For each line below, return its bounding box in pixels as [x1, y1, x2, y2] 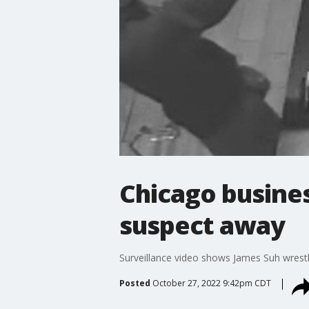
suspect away [119, 208, 285, 242]
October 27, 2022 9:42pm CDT [152, 277, 271, 289]
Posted [119, 277, 150, 289]
